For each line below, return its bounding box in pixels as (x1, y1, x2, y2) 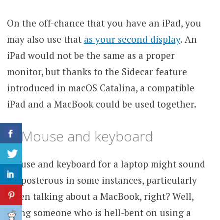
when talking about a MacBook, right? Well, (6, 190, 193, 203)
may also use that (6, 32, 84, 45)
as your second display (83, 32, 180, 45)
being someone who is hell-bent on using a (6, 206, 191, 219)
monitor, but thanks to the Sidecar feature (6, 65, 187, 78)
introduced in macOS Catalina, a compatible (6, 81, 194, 94)
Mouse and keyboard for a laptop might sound (6, 158, 205, 170)
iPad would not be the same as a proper (6, 49, 175, 61)
